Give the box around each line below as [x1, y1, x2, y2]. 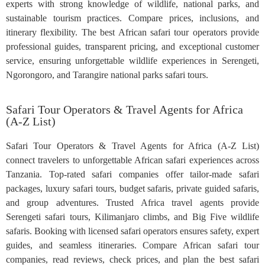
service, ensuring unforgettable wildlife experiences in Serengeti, [6, 55, 259, 66]
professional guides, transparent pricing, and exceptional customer [6, 41, 259, 51]
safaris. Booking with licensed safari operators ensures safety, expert [6, 225, 259, 236]
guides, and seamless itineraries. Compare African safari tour [6, 240, 259, 250]
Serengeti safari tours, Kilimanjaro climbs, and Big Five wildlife [6, 211, 259, 222]
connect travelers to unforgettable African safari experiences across [6, 154, 259, 165]
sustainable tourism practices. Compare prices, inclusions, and [6, 12, 259, 23]
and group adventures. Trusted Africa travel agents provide [6, 197, 259, 208]
